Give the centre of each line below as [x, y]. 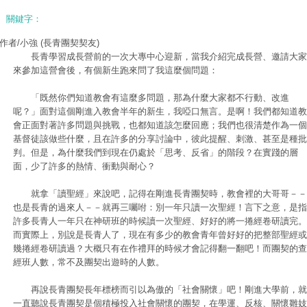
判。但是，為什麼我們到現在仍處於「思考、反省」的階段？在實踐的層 [156, 152]
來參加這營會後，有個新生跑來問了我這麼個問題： [115, 70]
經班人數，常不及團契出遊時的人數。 [89, 262]
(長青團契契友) [70, 43]
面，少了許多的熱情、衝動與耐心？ [84, 166]
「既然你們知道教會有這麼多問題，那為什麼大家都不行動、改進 [151, 98]
